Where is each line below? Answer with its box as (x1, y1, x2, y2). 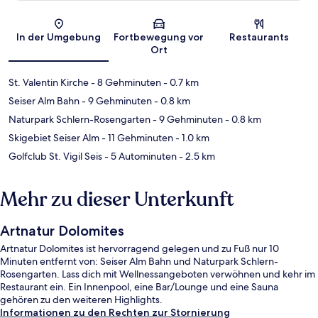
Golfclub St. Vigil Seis (9, 149, 102, 163)
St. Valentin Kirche (9, 75, 89, 89)
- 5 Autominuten (102, 149, 177, 163)
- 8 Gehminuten (89, 75, 161, 89)
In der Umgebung (16, 30, 102, 43)
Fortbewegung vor (114, 30, 204, 43)
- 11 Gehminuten (99, 131, 173, 144)
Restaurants (229, 30, 290, 43)
